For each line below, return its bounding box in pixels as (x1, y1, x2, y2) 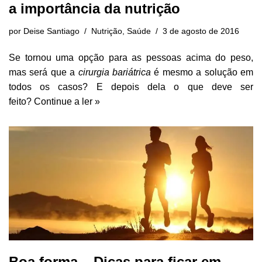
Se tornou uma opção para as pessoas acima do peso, (9, 52, 253, 63)
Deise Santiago (23, 26, 80, 36)
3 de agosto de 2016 (163, 26, 239, 36)
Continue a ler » (34, 96, 100, 106)
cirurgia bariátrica (78, 67, 151, 77)
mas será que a (9, 67, 78, 77)
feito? (9, 96, 34, 106)
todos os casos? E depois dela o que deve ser (9, 81, 253, 92)
